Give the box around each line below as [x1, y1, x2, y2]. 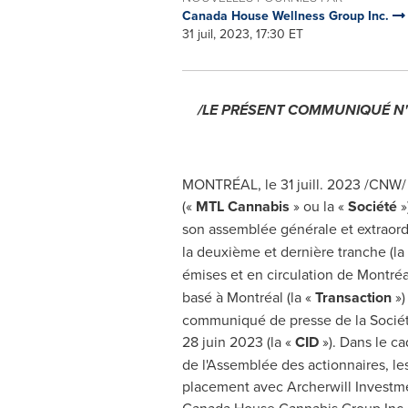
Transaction [314, 287, 392, 308]
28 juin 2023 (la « [181, 331, 295, 352]
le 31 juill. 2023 [264, 174, 361, 194]
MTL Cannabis [195, 196, 290, 217]
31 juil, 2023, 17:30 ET [181, 25, 303, 43]
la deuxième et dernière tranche [181, 241, 390, 261]
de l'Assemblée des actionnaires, [181, 354, 393, 374]
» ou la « [289, 196, 348, 216]
